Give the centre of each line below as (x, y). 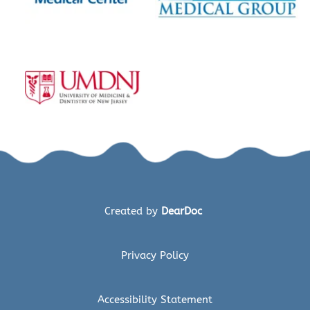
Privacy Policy (155, 255)
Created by (133, 211)
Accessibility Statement (155, 299)
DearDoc (183, 211)
